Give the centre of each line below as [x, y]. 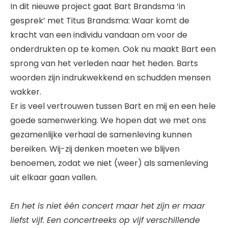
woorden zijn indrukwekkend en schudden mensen [110, 78]
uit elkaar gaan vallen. [54, 178]
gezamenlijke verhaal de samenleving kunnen [101, 135]
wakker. [26, 92]
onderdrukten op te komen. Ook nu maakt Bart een [113, 49]
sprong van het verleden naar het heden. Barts [104, 64]
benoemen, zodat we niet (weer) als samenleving [109, 163]
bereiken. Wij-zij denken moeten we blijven [95, 149]
